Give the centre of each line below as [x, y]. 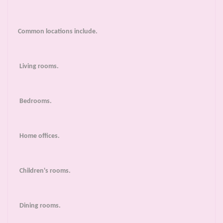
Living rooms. [38, 67]
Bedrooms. [35, 102]
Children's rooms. [44, 171]
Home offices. [39, 136]
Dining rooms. [39, 206]
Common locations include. [58, 32]
